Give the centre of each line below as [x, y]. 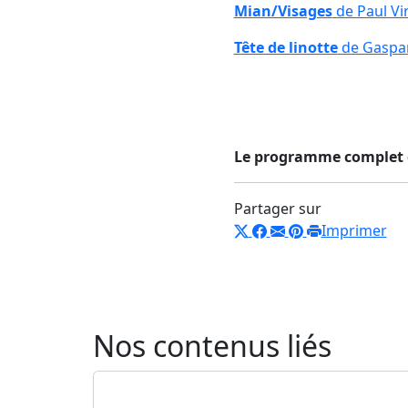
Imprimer [354, 230]
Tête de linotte [286, 47]
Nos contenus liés [212, 345]
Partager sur [277, 208]
